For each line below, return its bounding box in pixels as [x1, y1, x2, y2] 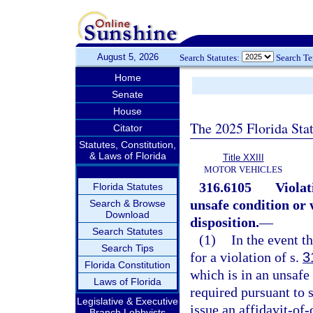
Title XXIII [222, 152, 264, 163]
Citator [112, 122, 143, 133]
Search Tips [101, 242, 154, 254]
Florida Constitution [85, 259, 170, 270]
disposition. [190, 214, 259, 230]
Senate [112, 89, 143, 100]
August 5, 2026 [96, 52, 159, 62]
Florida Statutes [92, 181, 163, 192]
